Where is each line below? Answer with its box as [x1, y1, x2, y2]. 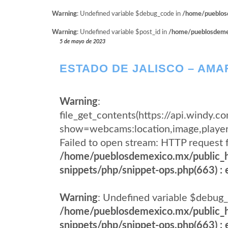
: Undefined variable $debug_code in [77, 11, 182, 17]
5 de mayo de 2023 [60, 39, 105, 44]
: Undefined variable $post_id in [77, 29, 168, 36]
